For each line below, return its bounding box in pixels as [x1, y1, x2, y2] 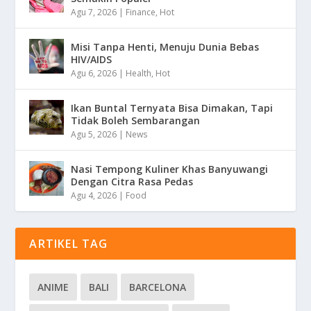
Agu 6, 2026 [71, 67, 117, 79]
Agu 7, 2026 [71, 6, 117, 18]
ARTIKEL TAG [29, 235, 108, 251]
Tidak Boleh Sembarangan [71, 113, 201, 127]
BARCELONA [129, 280, 187, 294]
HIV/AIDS [71, 52, 112, 66]
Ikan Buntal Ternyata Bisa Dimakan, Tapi [71, 101, 274, 115]
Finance [126, 6, 156, 18]
